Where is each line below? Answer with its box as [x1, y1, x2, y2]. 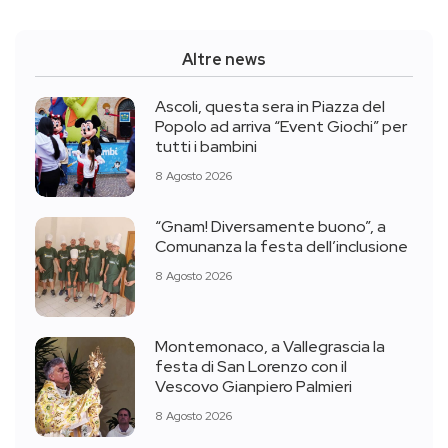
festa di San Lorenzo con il [155, 356, 347, 377]
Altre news [182, 49, 266, 70]
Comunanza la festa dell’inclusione [155, 236, 408, 257]
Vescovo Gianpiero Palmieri [155, 376, 352, 397]
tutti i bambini [155, 136, 257, 157]
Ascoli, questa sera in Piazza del [155, 96, 385, 117]
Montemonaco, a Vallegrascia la [155, 336, 385, 357]
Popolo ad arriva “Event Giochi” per [155, 116, 407, 137]
